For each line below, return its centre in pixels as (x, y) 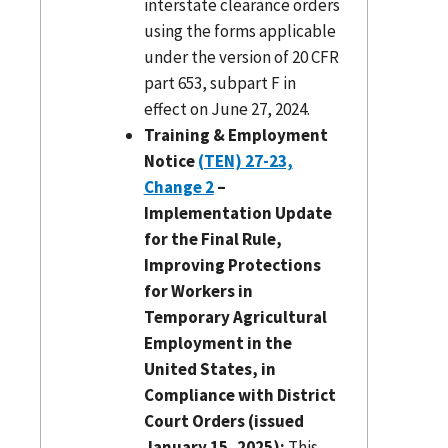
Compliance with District (239, 394)
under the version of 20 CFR (241, 56)
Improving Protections (232, 264)
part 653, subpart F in (219, 82)
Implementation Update (237, 212)
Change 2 (178, 186)
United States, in (209, 368)
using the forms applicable (239, 30)
